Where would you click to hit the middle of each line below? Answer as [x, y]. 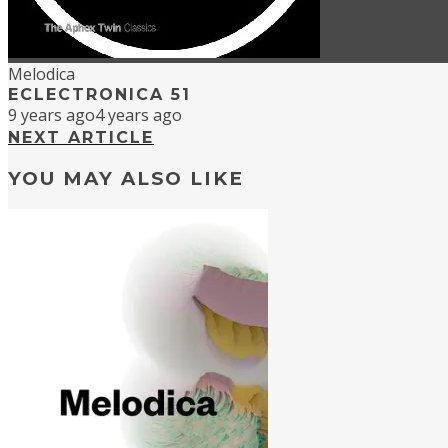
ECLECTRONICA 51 [99, 95]
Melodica [41, 74]
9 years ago [51, 115]
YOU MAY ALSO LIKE [126, 179]
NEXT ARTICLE [81, 138]
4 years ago [138, 115]
